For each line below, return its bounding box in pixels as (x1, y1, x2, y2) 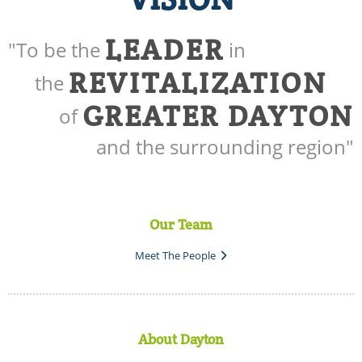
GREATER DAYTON (82, 98, 354, 133)
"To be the (8, 36, 105, 64)
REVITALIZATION (69, 65, 327, 100)
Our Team (149, 216, 213, 234)
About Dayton (138, 330, 224, 347)
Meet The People (135, 248, 219, 263)
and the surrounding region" (96, 133, 354, 160)
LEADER (105, 32, 225, 67)
